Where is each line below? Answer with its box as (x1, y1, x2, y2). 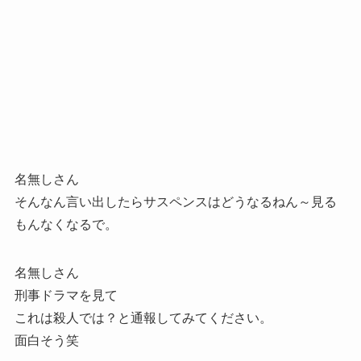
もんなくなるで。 (14, 218, 118, 232)
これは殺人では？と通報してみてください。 (14, 311, 272, 326)
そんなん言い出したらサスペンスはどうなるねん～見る (14, 195, 337, 210)
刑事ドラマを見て (14, 288, 118, 303)
